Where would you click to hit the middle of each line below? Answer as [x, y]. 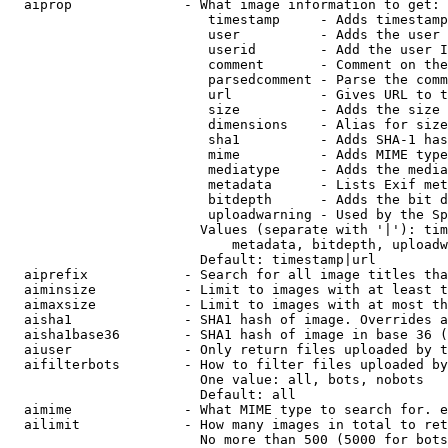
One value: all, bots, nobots [216, 379]
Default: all [152, 394]
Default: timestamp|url [192, 259]
